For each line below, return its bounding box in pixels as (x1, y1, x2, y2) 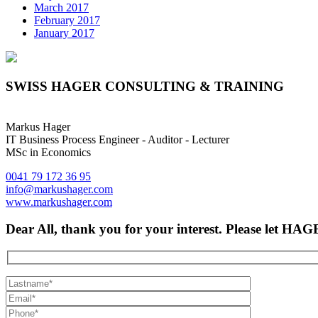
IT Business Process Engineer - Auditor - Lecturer (6, 133, 229, 146)
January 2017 (34, 27, 94, 40)
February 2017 (34, 14, 100, 27)
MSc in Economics (6, 146, 91, 158)
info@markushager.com (6, 182, 113, 195)
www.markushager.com (6, 195, 112, 208)
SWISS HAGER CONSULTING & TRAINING (6, 79, 284, 94)
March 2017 (34, 1, 89, 14)
